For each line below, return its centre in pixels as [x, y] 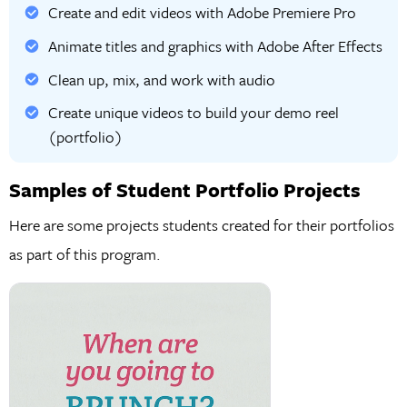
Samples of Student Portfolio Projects [184, 189]
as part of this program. [84, 254]
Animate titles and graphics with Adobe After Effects [215, 46]
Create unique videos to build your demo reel [193, 113]
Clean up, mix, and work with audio [161, 79]
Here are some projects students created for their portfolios [201, 225]
